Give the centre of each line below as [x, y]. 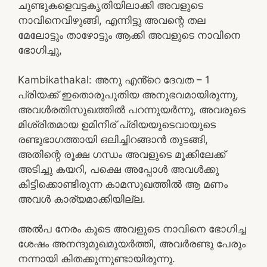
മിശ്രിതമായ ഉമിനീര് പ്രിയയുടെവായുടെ [117, 124]
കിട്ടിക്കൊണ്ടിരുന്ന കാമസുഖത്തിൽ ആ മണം [123, 184]
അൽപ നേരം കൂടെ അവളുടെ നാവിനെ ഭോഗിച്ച [132, 229]
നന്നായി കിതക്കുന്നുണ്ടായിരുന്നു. [97, 258]
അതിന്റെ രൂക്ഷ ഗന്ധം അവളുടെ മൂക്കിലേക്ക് [122, 154]
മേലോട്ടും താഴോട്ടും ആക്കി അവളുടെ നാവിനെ [129, 35]
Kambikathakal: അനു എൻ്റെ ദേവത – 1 [114, 80]
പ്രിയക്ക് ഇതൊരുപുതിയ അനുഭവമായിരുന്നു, [128, 94]
